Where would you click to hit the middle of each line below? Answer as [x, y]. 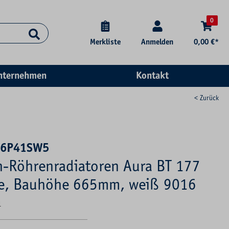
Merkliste [105, 42]
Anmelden [157, 42]
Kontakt [152, 76]
